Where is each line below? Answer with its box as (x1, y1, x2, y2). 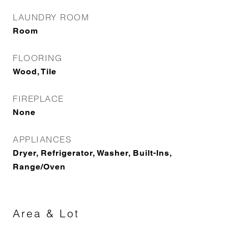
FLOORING (13, 52, 62, 63)
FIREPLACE (13, 93, 64, 104)
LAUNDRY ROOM (13, 12, 89, 22)
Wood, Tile (13, 67, 56, 76)
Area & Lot (13, 207, 79, 220)
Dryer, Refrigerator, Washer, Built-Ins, (13, 148, 172, 158)
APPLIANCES (13, 134, 71, 145)
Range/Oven (13, 162, 66, 172)
